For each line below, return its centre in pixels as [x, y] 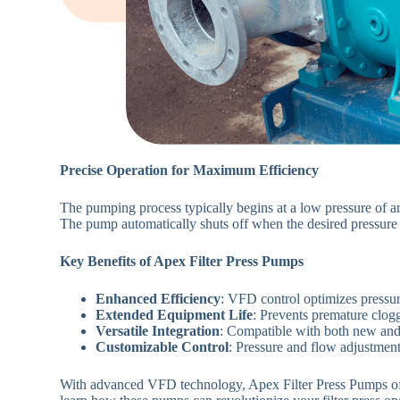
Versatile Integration [158, 330]
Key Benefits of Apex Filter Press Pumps [182, 261]
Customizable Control [162, 346]
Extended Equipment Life [175, 314]
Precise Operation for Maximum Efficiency [190, 170]
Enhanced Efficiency [158, 298]
